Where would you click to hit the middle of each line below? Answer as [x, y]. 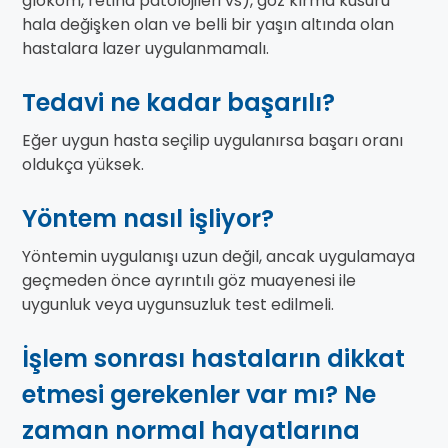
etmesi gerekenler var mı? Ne [199, 395]
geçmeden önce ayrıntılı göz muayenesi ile [189, 281]
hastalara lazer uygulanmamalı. [145, 49]
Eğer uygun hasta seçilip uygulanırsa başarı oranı [212, 141]
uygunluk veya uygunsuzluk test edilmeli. [178, 305]
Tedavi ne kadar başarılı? [178, 103]
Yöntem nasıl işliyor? [148, 219]
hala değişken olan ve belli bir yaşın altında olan [208, 25]
